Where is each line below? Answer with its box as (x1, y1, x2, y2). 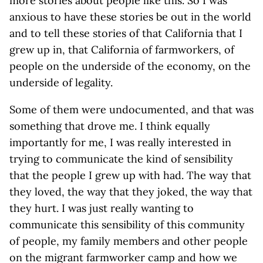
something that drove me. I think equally (9, 119, 210, 133)
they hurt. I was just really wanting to (9, 201, 194, 215)
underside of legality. (9, 76, 113, 89)
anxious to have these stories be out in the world (9, 10, 251, 23)
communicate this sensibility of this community (9, 218, 245, 231)
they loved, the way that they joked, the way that (9, 185, 252, 198)
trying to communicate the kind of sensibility (9, 152, 233, 166)
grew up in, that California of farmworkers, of (9, 43, 234, 56)
